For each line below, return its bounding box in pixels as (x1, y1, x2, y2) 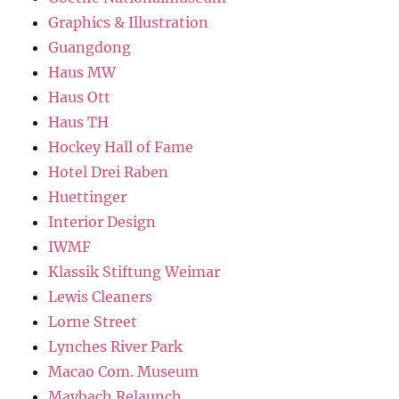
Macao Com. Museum (48, 362, 199, 380)
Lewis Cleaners (48, 288, 153, 305)
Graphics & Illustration (48, 13, 209, 31)
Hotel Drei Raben (48, 163, 169, 181)
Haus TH (48, 113, 110, 131)
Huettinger (48, 188, 127, 206)
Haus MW (48, 63, 117, 81)
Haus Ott (48, 88, 111, 106)
